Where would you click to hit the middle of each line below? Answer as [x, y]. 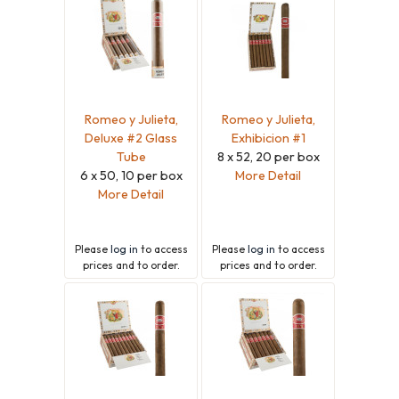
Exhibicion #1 [268, 138]
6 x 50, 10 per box [131, 175]
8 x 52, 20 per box [268, 156]
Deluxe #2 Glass [131, 138]
